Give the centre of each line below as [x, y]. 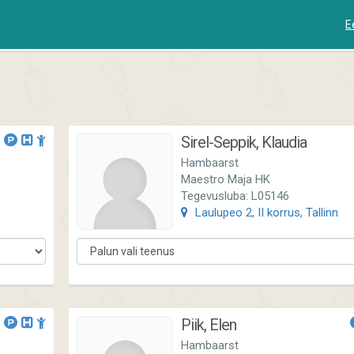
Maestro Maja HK [226, 179]
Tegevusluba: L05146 [235, 196]
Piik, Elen [209, 325]
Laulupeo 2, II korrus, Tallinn [265, 213]
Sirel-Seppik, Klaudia [244, 142]
